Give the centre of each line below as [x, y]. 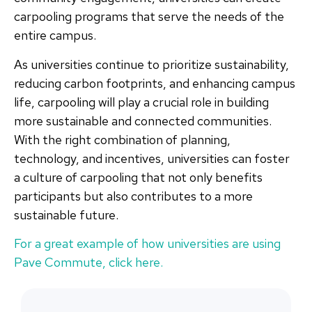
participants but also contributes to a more [133, 196]
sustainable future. [66, 214]
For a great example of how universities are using [147, 244]
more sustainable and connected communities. [143, 120]
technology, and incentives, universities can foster [152, 158]
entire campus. [55, 36]
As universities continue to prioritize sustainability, [151, 64]
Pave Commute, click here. [88, 263]
